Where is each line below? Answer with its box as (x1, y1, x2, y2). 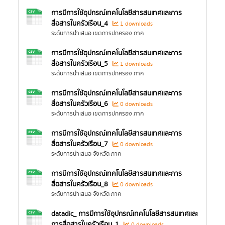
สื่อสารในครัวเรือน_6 (51, 99, 108, 109)
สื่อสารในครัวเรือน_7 (51, 139, 108, 149)
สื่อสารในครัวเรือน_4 (51, 19, 108, 29)
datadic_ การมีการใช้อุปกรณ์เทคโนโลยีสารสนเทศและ (51, 209, 198, 219)
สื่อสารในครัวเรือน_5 (51, 59, 108, 69)
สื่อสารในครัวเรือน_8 (51, 179, 108, 189)
